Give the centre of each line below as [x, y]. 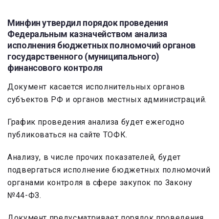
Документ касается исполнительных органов [96, 87]
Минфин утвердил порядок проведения [88, 22]
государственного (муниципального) [84, 56]
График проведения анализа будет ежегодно [96, 122]
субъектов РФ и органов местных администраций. [107, 99]
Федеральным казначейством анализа [88, 34]
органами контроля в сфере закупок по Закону [100, 182]
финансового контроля [55, 67]
